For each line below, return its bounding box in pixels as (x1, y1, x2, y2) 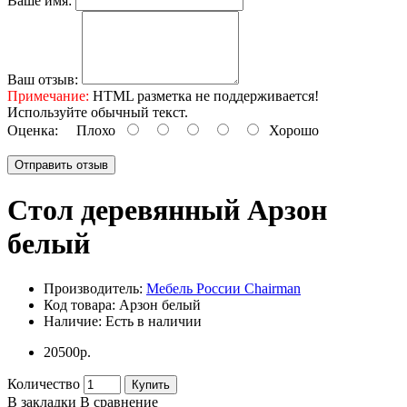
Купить (132, 377, 170, 392)
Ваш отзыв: (7, 71, 78, 87)
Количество (7, 375, 80, 392)
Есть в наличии (105, 313, 202, 329)
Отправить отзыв (15, 157, 108, 172)
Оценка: (7, 122, 58, 138)
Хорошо (262, 122, 319, 138)
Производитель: (44, 280, 146, 296)
